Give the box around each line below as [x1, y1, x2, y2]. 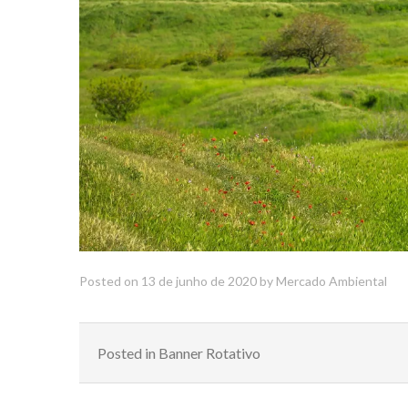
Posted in [97, 343, 158, 362]
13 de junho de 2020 [141, 272, 257, 289]
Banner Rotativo [158, 343, 260, 362]
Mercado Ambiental [276, 272, 387, 289]
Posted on [79, 272, 141, 289]
